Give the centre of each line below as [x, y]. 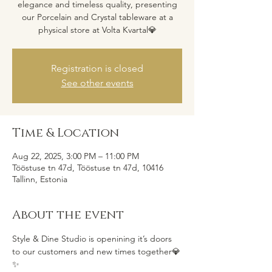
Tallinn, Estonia [40, 179]
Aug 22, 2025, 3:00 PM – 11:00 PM [76, 156]
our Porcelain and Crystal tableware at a [97, 17]
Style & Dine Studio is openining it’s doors [93, 239]
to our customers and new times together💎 [96, 251]
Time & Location [66, 133]
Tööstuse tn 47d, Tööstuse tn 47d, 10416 [88, 168]
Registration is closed [97, 68]
